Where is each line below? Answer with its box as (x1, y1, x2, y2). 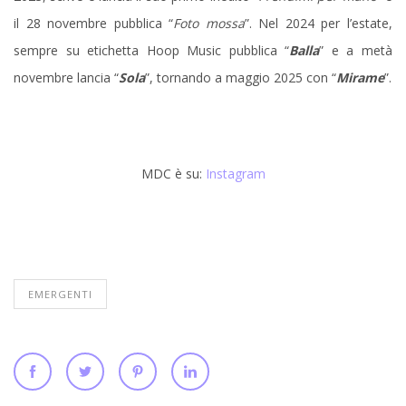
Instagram (205, 164, 266, 182)
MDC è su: (140, 164, 206, 182)
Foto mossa (173, 14, 245, 32)
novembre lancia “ (14, 68, 119, 86)
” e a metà (319, 41, 393, 59)
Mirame (336, 68, 384, 86)
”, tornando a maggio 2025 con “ (145, 68, 336, 86)
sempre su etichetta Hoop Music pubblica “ (14, 41, 290, 59)
